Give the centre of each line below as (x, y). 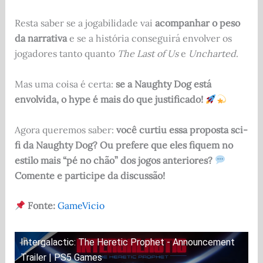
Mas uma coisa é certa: (65, 84)
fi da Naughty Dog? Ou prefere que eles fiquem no (124, 145)
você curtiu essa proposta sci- (182, 129)
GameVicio (81, 206)
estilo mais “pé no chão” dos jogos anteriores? (113, 160)
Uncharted (212, 54)
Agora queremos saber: (65, 129)
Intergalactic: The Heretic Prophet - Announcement (127, 242)
